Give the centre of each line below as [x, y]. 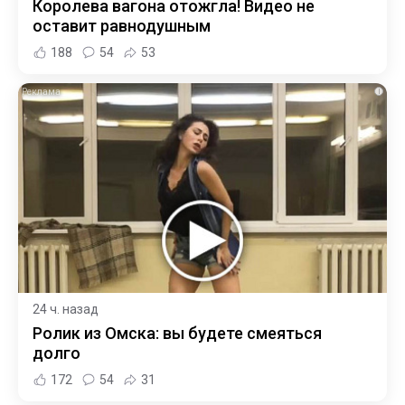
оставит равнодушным [122, 25]
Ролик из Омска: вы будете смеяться [177, 334]
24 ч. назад [66, 310]
